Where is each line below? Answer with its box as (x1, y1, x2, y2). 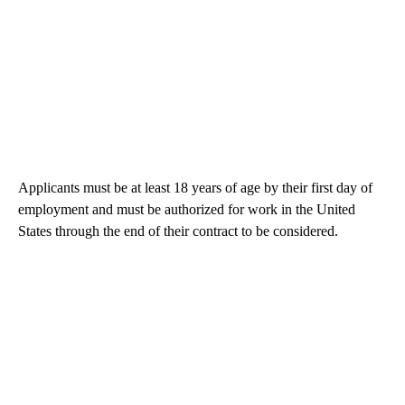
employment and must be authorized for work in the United (18, 201, 355, 217)
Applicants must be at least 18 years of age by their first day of (18, 179, 372, 195)
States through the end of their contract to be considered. (18, 222, 338, 239)
